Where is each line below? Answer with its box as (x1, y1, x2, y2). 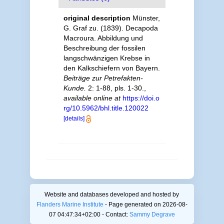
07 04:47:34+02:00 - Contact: (48, 211, 129, 218)
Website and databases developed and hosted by (44, 191, 179, 198)
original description (63, 14, 130, 22)
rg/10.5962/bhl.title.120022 (63, 104, 148, 112)
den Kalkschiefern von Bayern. (63, 64, 160, 72)
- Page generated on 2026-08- (103, 201, 187, 208)
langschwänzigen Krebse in (63, 54, 150, 62)
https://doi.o (122, 94, 159, 102)
